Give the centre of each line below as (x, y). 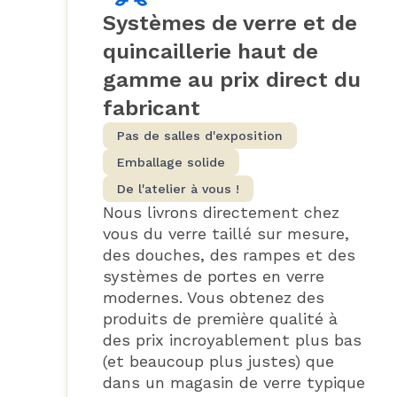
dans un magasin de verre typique (234, 382)
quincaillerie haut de (210, 51)
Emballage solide (171, 162)
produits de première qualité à (220, 318)
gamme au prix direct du (231, 79)
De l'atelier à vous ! (178, 188)
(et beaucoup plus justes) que (218, 361)
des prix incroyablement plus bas (232, 339)
